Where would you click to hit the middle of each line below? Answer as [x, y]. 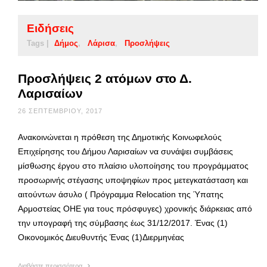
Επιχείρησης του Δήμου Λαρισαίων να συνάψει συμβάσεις [125, 151]
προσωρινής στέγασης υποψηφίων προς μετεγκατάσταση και [133, 180]
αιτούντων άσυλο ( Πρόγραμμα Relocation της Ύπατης [121, 194]
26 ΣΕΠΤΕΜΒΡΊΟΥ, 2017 [60, 111]
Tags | [38, 43]
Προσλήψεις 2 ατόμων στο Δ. [105, 78]
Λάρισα [101, 43]
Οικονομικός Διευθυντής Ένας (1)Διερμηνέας [103, 237]
